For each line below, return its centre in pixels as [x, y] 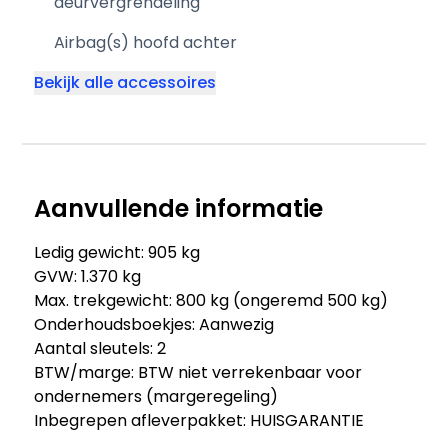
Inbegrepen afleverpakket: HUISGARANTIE [199, 420]
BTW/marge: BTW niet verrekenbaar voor [198, 372]
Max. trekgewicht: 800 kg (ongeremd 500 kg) [211, 300]
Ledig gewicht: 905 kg [117, 252]
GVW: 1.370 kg [88, 276]
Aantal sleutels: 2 [100, 348]
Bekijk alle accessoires [125, 82]
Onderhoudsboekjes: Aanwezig [154, 324]
